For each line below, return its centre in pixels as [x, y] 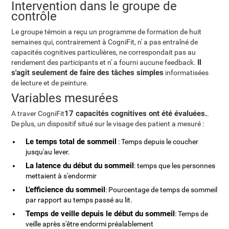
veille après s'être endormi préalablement [90, 224]
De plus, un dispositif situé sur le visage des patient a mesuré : [108, 124]
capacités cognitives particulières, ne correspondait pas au [104, 52]
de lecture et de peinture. [50, 83]
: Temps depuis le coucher [158, 142]
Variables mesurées [65, 98]
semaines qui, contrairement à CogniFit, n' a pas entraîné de [105, 42]
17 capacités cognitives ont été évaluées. [136, 113]
